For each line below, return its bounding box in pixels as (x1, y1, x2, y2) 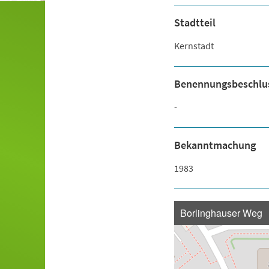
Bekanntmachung (174, 138, 256, 152)
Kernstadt (174, 40, 214, 52)
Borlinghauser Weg (180, 206, 262, 220)
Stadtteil (174, 16, 216, 29)
